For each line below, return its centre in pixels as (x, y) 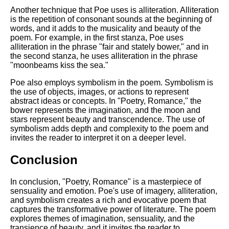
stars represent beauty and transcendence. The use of (107, 120)
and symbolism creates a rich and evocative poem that (108, 200)
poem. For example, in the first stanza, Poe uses (97, 38)
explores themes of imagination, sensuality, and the (102, 218)
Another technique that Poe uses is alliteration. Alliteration (114, 10)
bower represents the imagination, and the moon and (105, 110)
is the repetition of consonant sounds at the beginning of (111, 19)
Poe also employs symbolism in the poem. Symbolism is (112, 83)
